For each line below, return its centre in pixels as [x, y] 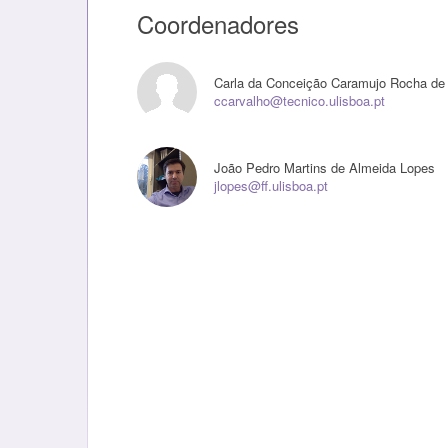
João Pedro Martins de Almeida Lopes [325, 167]
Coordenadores [218, 23]
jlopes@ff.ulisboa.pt [271, 185]
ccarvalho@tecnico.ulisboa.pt [300, 100]
